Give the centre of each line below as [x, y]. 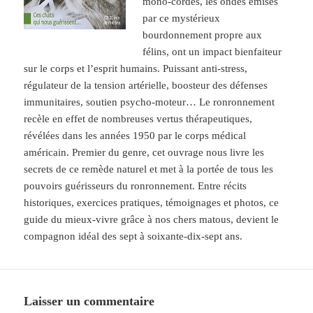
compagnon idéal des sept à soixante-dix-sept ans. [133, 236]
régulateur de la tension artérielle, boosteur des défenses [146, 86]
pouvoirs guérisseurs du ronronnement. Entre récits [136, 186]
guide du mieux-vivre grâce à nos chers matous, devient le [152, 220]
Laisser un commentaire [89, 301]
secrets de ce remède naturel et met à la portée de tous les [149, 169]
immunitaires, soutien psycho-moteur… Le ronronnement [150, 102]
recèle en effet [56, 119]
